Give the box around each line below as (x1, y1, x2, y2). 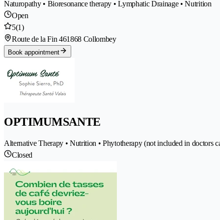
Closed (12, 150, 33, 159)
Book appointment (8, 48, 59, 56)
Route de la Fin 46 (12, 34, 67, 43)
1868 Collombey (66, 34, 116, 43)
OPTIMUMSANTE (4, 115, 101, 128)
